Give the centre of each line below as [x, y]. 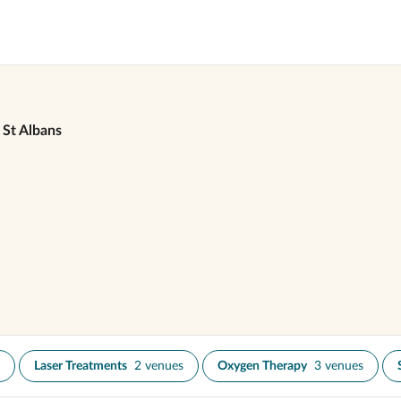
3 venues [339, 366]
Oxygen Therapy [262, 366]
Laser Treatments [81, 366]
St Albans [32, 131]
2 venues [159, 366]
